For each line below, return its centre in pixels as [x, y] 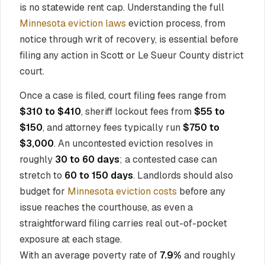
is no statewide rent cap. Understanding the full [122, 7]
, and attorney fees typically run [113, 127]
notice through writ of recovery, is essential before [129, 39]
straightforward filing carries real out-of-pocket [123, 223]
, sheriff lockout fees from [138, 112]
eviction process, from [176, 23]
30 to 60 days [87, 159]
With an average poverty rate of [90, 255]
